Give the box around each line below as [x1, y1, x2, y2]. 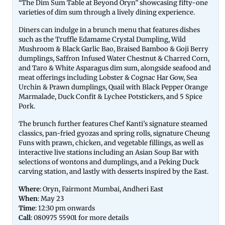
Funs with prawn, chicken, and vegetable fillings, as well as [19, 139, 203, 147]
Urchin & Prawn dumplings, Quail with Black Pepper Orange [19, 83, 208, 91]
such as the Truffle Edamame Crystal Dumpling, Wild [19, 35, 186, 44]
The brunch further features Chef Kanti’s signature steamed [19, 120, 207, 128]
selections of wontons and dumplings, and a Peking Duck [19, 158, 199, 166]
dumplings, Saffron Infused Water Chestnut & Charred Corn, [19, 54, 209, 63]
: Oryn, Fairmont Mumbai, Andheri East [40, 185, 165, 193]
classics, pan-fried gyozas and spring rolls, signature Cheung [19, 129, 210, 138]
